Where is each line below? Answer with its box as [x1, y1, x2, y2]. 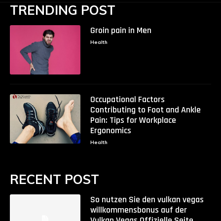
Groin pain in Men [90, 24, 151, 36]
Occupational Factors [90, 93, 165, 105]
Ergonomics [90, 124, 131, 136]
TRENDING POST [10, 1, 115, 18]
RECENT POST [10, 171, 99, 187]
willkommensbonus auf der [90, 204, 187, 216]
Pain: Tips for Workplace [90, 114, 176, 126]
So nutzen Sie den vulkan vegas [90, 193, 204, 205]
